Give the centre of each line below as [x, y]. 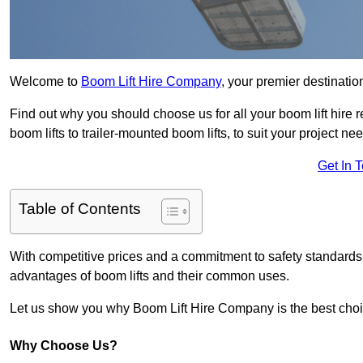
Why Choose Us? [64, 346]
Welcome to [45, 82]
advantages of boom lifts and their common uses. [149, 276]
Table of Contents [80, 209]
